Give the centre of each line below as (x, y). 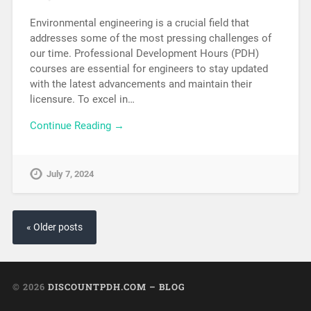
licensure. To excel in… (82, 99)
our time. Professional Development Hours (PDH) (144, 53)
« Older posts (54, 228)
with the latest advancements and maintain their (141, 84)
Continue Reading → (77, 126)
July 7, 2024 (70, 174)
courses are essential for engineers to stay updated (149, 68)
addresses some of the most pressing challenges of (150, 38)
